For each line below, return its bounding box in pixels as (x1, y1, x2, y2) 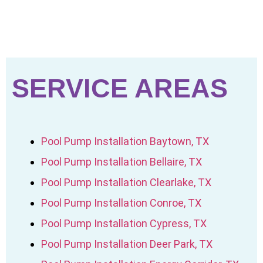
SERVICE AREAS (12, 73, 228, 103)
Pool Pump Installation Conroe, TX (41, 196, 201, 209)
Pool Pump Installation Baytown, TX (41, 134, 209, 147)
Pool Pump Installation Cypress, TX (41, 217, 207, 230)
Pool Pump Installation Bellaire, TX (41, 155, 202, 168)
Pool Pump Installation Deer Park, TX (41, 237, 213, 250)
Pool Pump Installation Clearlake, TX (41, 176, 211, 188)
